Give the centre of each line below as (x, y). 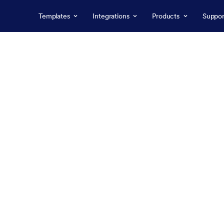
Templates (54, 16)
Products (166, 16)
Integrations (111, 16)
